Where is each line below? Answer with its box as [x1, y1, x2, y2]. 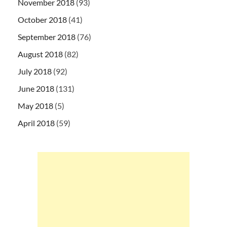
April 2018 [18, 118, 55, 128]
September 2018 [18, 32, 75, 42]
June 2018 [18, 84, 54, 94]
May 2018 [18, 101, 53, 111]
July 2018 [18, 66, 52, 77]
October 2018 [18, 15, 67, 25]
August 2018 [18, 49, 63, 59]
